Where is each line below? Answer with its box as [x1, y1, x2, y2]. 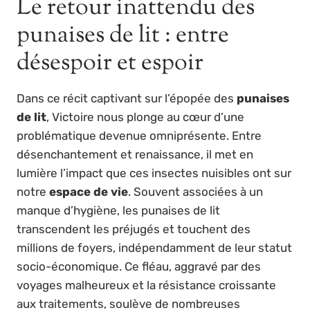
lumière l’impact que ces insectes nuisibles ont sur [17, 165, 291, 180]
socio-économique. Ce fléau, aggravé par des [17, 259, 261, 273]
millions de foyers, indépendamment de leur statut [17, 240, 292, 255]
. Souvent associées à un [128, 184, 263, 199]
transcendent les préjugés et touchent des [17, 221, 250, 236]
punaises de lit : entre [17, 18, 229, 53]
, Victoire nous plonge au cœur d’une [46, 109, 244, 124]
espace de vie [49, 184, 128, 199]
